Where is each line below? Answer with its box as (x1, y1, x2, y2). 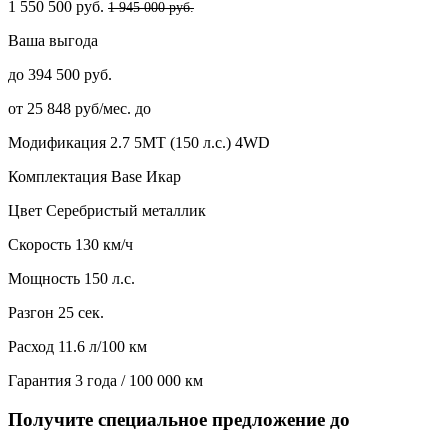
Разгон (8, 303, 54, 321)
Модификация (8, 133, 106, 151)
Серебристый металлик (46, 201, 206, 219)
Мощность (8, 269, 80, 287)
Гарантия (8, 371, 71, 389)
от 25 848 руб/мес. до (8, 99, 151, 117)
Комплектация (8, 167, 107, 185)
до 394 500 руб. (8, 65, 112, 83)
